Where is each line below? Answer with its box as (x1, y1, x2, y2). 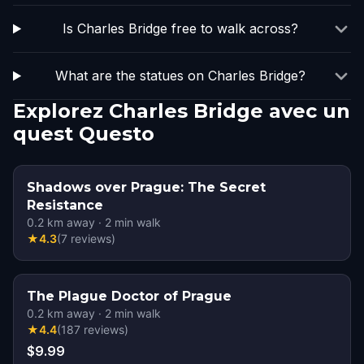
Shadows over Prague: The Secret (27, 180, 266, 195)
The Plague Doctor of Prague (27, 288, 232, 304)
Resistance (27, 197, 103, 213)
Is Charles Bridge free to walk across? (62, 20, 298, 37)
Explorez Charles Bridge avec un (13, 99, 350, 123)
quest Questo (13, 122, 154, 145)
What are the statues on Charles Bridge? (54, 67, 305, 84)
